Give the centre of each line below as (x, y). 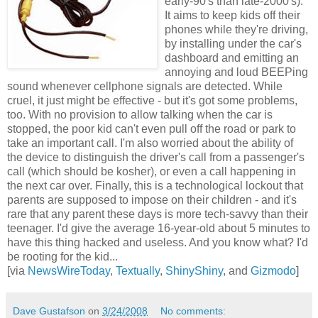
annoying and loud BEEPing (236, 72)
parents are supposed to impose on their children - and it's (152, 199)
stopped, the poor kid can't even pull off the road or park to (152, 128)
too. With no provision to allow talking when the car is (140, 114)
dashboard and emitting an (232, 57)
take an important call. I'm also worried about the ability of (150, 143)
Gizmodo (273, 270)
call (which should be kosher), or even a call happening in (152, 171)
